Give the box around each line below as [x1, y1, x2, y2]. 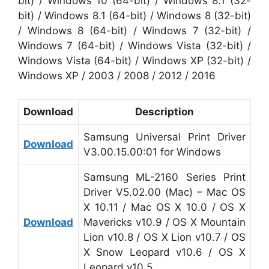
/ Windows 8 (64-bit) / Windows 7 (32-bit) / [18, 25, 251, 37]
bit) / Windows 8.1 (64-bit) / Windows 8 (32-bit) [18, 10, 251, 22]
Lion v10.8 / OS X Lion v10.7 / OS [83, 231, 246, 243]
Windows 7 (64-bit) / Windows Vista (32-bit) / [18, 40, 251, 52]
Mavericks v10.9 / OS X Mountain [83, 216, 246, 228]
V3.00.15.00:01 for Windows [83, 145, 221, 158]
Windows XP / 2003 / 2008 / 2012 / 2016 [18, 70, 216, 82]
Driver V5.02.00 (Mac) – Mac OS [83, 186, 246, 198]
